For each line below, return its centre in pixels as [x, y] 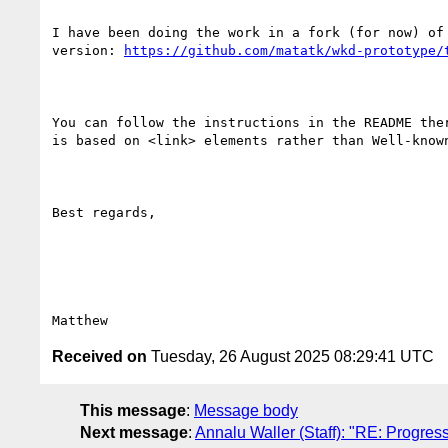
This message [133, 410]
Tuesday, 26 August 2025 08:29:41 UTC [290, 356]
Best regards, [104, 212]
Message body [246, 410]
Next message [134, 432]
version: [88, 50]
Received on [99, 356]
